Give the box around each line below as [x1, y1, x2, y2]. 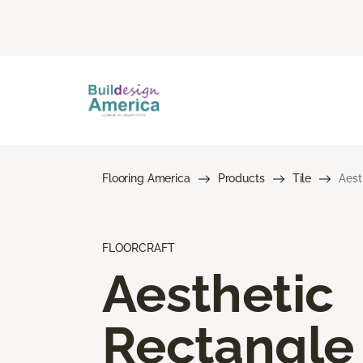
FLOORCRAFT [102, 241, 175, 254]
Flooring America [102, 171, 190, 185]
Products [217, 171, 265, 185]
